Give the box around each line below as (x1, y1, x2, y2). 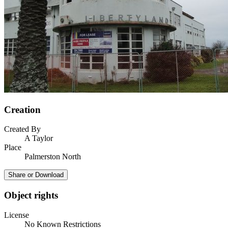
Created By (4, 125, 41, 134)
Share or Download (8, 171, 64, 179)
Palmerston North (24, 152, 81, 161)
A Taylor (24, 134, 53, 143)
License (4, 210, 29, 219)
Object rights (4, 190, 58, 201)
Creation (4, 104, 41, 115)
